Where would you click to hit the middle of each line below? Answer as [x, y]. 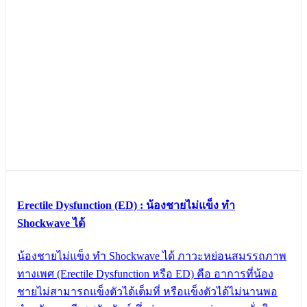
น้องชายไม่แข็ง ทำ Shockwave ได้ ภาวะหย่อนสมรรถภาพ [152, 256]
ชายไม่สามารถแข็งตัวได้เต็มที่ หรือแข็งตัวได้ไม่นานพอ [147, 291]
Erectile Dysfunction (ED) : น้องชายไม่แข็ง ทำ [126, 206]
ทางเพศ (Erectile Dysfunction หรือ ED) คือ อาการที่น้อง [145, 273]
